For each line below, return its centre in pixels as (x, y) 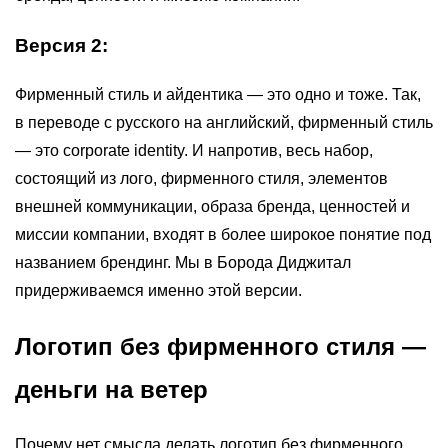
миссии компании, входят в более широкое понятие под (223, 234)
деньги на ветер (111, 389)
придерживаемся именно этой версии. (158, 290)
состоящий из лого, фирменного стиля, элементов (201, 178)
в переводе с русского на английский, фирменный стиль (224, 122)
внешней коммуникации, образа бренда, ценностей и (212, 206)
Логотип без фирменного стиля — (220, 346)
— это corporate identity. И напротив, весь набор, (194, 150)
